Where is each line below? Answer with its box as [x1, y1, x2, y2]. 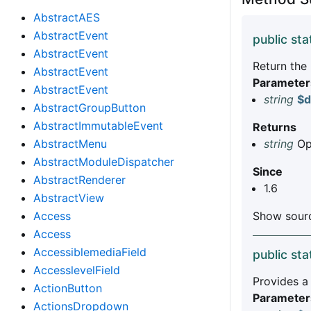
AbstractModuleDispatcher [33, 155, 174, 169]
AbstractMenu [33, 137, 107, 151]
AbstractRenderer [33, 173, 126, 187]
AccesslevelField [33, 263, 120, 277]
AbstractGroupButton [33, 101, 146, 115]
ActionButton [33, 281, 102, 295]
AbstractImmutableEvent [33, 119, 163, 133]
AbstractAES [33, 10, 100, 24]
